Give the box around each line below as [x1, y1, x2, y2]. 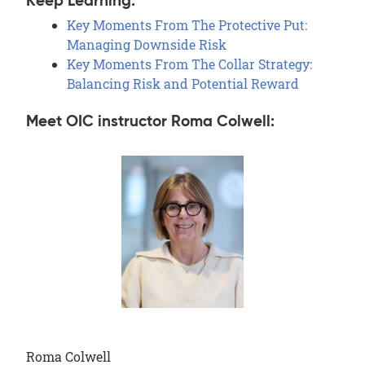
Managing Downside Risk [67, 35, 226, 53]
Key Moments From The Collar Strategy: [67, 55, 312, 73]
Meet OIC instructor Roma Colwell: [26, 113, 279, 130]
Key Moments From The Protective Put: [67, 15, 307, 33]
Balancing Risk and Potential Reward [67, 74, 299, 92]
